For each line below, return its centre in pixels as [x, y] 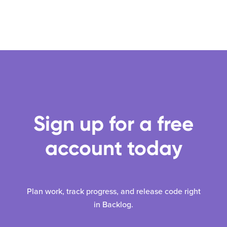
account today [113, 148]
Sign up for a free [113, 123]
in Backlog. [113, 205]
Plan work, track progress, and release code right [113, 192]
